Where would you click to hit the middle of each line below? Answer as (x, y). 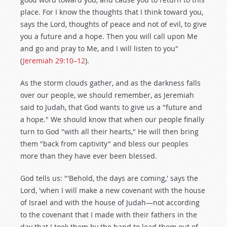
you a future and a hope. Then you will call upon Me (109, 36)
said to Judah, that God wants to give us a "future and (111, 107)
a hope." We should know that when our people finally (112, 119)
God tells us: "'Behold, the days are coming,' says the (109, 178)
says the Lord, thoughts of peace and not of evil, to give (113, 24)
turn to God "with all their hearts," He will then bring (109, 131)
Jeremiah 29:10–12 (54, 61)
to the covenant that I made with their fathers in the (109, 215)
